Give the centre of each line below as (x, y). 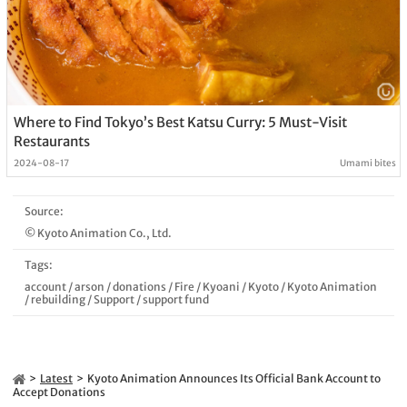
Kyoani (221, 286)
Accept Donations (59, 392)
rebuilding (58, 299)
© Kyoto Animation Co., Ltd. (98, 233)
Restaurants (51, 141)
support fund (175, 299)
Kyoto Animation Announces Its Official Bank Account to (234, 378)
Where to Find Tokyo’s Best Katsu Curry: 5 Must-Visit (180, 122)
